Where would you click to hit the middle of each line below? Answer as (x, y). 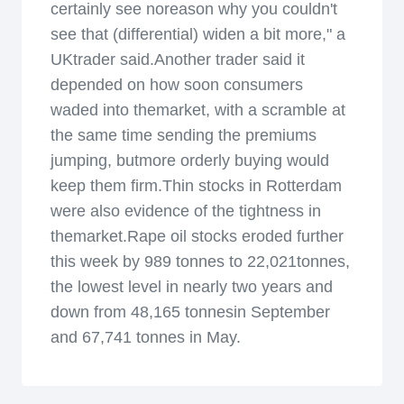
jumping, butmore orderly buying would (190, 161)
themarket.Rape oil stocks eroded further (197, 236)
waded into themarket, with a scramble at (198, 110)
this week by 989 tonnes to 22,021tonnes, (200, 262)
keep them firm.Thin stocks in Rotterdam (196, 186)
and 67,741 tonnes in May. (146, 337)
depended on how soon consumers (177, 85)
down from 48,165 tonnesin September (190, 312)
